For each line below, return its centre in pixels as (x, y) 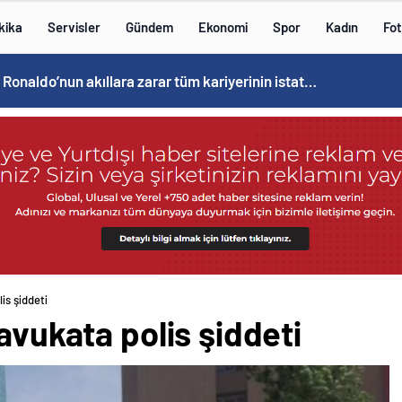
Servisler (74, 27)
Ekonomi (223, 27)
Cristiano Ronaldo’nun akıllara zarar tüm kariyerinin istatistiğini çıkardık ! (310, 81)
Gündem (149, 27)
